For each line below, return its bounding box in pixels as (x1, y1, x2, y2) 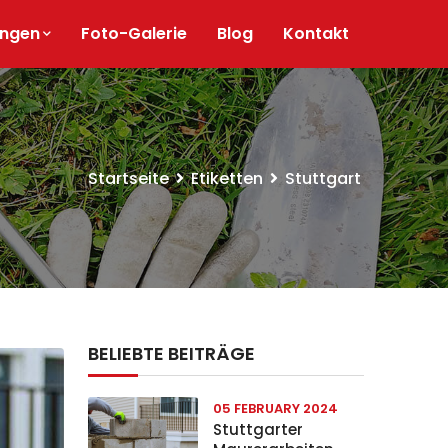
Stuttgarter (213, 419, 303, 440)
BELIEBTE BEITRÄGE (88, 341, 255, 366)
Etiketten (191, 166, 263, 190)
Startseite (88, 166, 169, 190)
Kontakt (283, 22, 349, 45)
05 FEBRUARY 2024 (213, 399, 338, 418)
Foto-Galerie (81, 22, 187, 45)
